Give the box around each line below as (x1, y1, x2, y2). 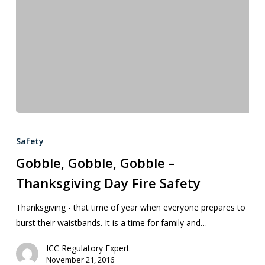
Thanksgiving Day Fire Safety (15, 173, 201, 192)
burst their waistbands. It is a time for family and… (15, 216, 207, 228)
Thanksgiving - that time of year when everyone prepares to (15, 201, 245, 213)
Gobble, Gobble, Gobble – (15, 153, 175, 172)
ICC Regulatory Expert (46, 242, 130, 254)
